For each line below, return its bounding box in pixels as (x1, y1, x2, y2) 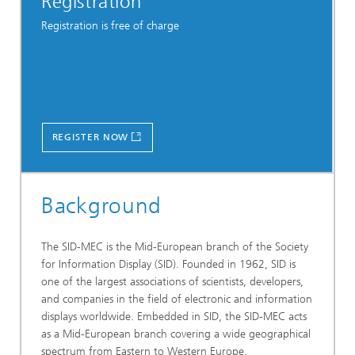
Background (41, 192, 162, 219)
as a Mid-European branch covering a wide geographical (41, 326, 311, 341)
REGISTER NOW (52, 131, 129, 143)
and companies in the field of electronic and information (41, 292, 312, 306)
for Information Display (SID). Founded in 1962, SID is (41, 257, 296, 271)
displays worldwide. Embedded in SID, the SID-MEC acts (41, 309, 307, 323)
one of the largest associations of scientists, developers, (41, 274, 303, 288)
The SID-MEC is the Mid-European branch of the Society (41, 239, 308, 254)
